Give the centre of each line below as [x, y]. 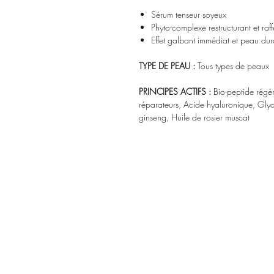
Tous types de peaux [233, 66]
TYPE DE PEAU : [168, 66]
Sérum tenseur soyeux [189, 14]
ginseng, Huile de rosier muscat [194, 117]
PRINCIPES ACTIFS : [176, 91]
